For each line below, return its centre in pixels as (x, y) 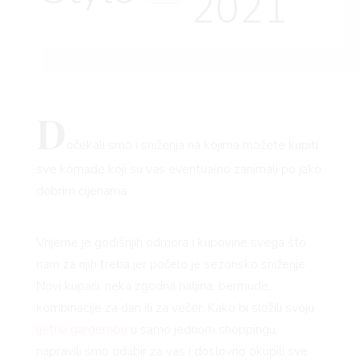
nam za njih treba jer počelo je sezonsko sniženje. (172, 265)
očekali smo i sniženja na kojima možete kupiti (192, 145)
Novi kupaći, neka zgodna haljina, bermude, (153, 286)
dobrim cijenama (81, 191)
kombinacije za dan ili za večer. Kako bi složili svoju (175, 308)
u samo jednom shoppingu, (202, 330)
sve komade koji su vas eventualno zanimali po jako (178, 170)
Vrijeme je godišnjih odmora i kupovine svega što (171, 243)
